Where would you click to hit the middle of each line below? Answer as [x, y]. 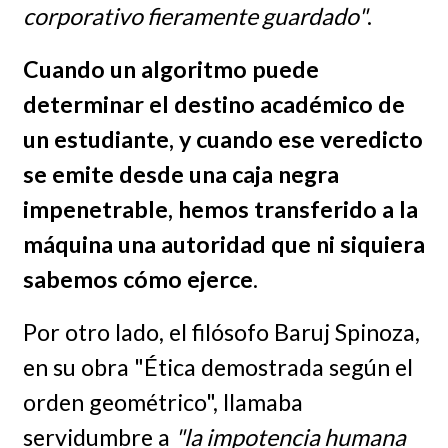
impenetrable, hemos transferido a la [220, 208]
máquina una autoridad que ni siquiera [223, 243]
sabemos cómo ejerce [137, 278]
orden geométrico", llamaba [162, 401]
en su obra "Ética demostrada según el [217, 366]
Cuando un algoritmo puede [170, 68]
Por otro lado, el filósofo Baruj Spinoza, [221, 331]
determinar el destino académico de [213, 103]
